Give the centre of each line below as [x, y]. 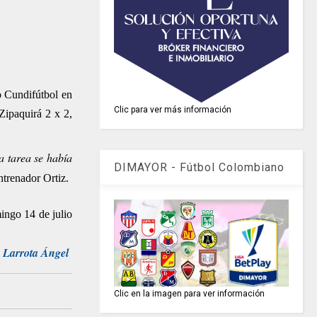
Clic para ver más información [173, 109]
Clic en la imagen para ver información [190, 294]
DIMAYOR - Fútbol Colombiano [200, 167]
